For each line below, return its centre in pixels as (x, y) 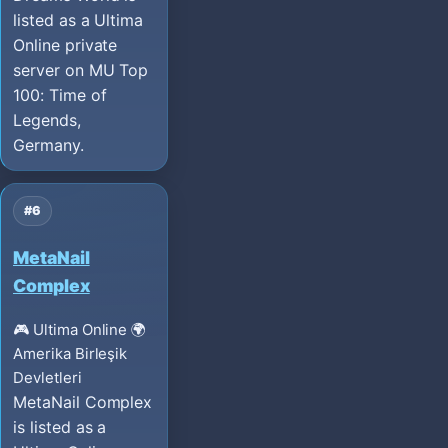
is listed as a (60, 426)
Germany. (48, 145)
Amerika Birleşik (70, 353)
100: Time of (60, 95)
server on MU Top (81, 70)
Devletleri (47, 377)
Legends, (47, 120)
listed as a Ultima (78, 20)
